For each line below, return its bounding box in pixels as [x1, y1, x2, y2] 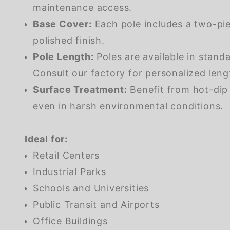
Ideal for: [25, 133, 68, 145]
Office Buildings [33, 216, 108, 227]
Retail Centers [33, 150, 100, 161]
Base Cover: [33, 18, 92, 30]
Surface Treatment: [33, 84, 127, 95]
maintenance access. [33, 2, 132, 13]
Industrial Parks [33, 166, 106, 178]
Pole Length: [33, 51, 94, 63]
